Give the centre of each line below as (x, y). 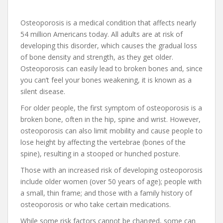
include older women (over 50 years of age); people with (111, 181)
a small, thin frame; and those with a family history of (106, 193)
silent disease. (43, 91)
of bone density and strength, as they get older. (97, 57)
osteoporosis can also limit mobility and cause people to (111, 130)
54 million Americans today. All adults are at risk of (102, 34)
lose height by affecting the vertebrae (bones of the (103, 142)
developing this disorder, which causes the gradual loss (109, 45)
